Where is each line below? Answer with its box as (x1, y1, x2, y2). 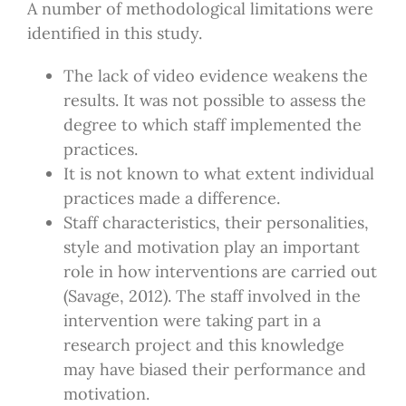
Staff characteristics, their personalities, (63, 212, 369, 234)
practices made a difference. (63, 188, 280, 209)
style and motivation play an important (63, 237, 360, 258)
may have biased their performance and (63, 359, 366, 381)
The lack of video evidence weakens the (63, 65, 368, 87)
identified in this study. (26, 23, 202, 44)
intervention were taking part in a (63, 310, 321, 332)
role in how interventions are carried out (63, 261, 377, 283)
